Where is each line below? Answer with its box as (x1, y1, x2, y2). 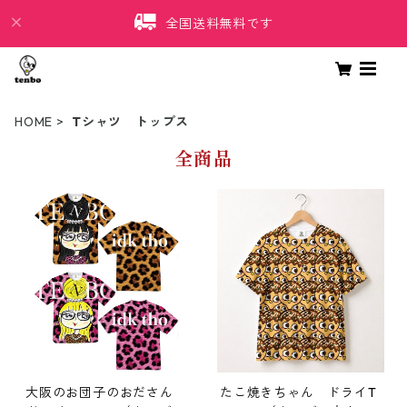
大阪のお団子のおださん (25, 384, 187, 401)
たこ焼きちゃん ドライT (220, 384, 377, 401)
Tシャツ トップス (72, 114, 190, 130)
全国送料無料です (165, 15, 273, 32)
